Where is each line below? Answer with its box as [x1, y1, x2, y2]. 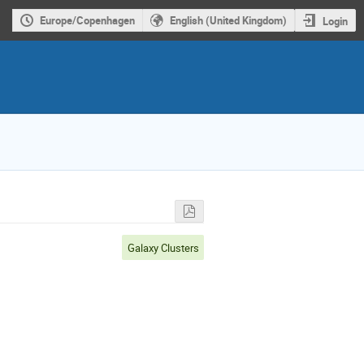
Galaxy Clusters [127, 240, 199, 255]
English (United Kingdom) [169, 13, 287, 28]
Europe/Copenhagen [39, 13, 135, 28]
